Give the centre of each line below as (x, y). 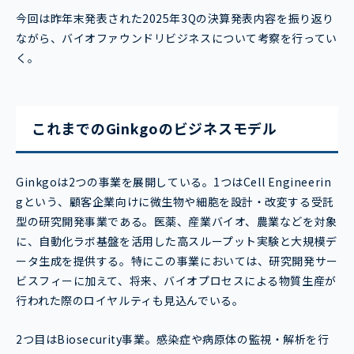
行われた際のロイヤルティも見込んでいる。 (130, 301)
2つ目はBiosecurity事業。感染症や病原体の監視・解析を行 (173, 339)
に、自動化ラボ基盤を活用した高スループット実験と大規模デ (177, 241)
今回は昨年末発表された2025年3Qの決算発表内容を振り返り (175, 19)
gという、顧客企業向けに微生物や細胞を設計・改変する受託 (175, 202)
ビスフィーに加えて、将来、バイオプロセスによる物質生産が (176, 281)
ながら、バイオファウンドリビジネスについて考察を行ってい (177, 38)
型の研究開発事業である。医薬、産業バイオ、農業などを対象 (177, 222)
